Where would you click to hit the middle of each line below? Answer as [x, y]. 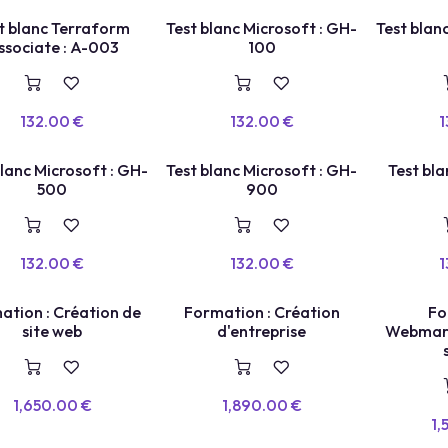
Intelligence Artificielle [108, 23]
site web [52, 331]
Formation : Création [261, 312]
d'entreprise [262, 331]
